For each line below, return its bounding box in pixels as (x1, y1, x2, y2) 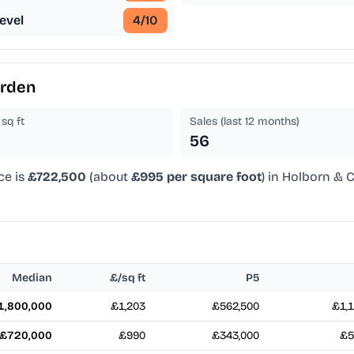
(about (86, 169, 131, 185)
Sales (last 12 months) (190, 115, 299, 129)
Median (12, 271, 52, 285)
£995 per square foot (131, 169, 262, 185)
